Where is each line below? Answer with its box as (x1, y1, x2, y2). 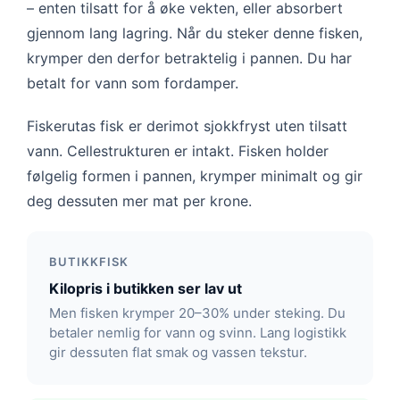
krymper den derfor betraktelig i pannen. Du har (27, 49, 352, 68)
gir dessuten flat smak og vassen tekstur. (49, 344, 307, 362)
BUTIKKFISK (49, 254, 129, 270)
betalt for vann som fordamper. (27, 74, 238, 93)
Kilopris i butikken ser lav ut (49, 279, 242, 298)
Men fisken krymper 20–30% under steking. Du (49, 304, 346, 322)
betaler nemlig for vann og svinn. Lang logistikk (49, 324, 346, 342)
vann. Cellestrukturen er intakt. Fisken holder (27, 142, 329, 161)
